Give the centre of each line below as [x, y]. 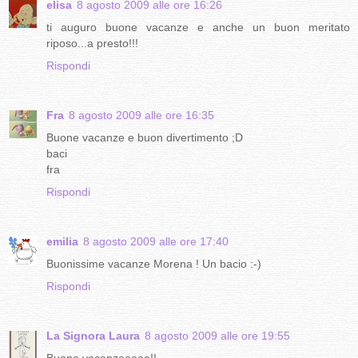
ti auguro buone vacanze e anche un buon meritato [198, 27]
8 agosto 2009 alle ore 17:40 [156, 241]
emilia [62, 241]
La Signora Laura [93, 335]
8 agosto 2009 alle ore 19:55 [217, 335]
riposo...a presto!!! [92, 43]
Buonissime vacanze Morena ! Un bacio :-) [154, 263]
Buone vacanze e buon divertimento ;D [145, 137]
